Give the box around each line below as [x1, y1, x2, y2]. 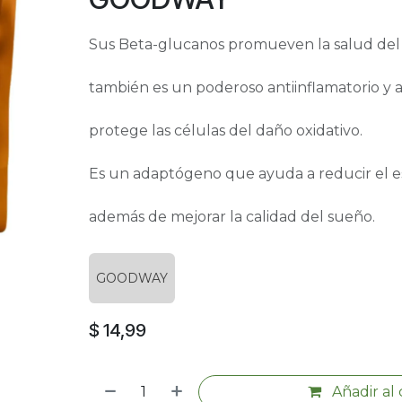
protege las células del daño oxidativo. [88, 122, 363, 139]
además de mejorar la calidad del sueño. [88, 208, 375, 225]
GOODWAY [95, 270, 168, 286]
